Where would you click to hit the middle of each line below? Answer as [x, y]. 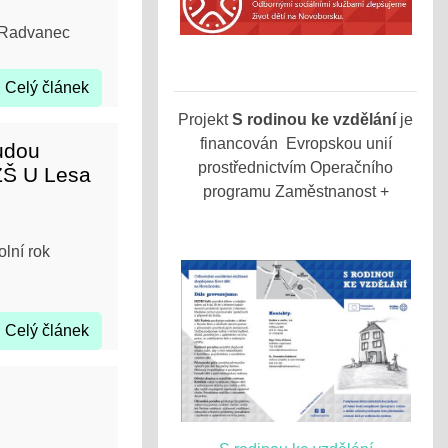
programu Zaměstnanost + [295, 191]
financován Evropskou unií [295, 143]
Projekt [205, 119]
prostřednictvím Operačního [295, 167]
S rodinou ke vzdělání [314, 119]
